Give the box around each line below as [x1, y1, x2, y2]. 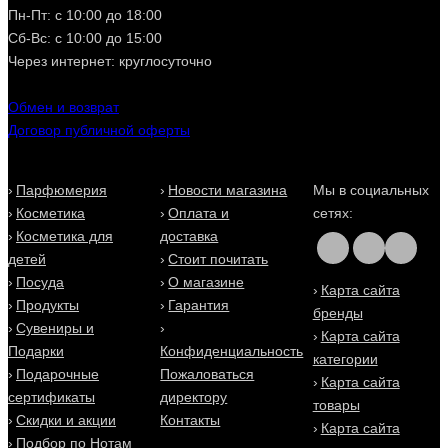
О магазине [168, 274, 245, 290]
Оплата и [168, 205, 230, 221]
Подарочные [16, 366, 99, 382]
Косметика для [16, 228, 113, 244]
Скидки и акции [16, 412, 116, 428]
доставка [160, 228, 219, 244]
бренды [312, 305, 363, 321]
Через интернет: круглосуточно [8, 53, 212, 69]
